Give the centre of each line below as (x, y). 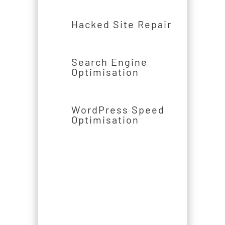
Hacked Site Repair (121, 24)
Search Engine (109, 62)
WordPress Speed (118, 110)
